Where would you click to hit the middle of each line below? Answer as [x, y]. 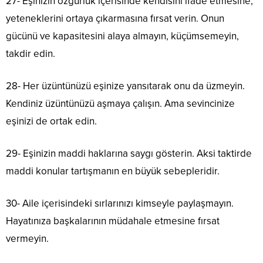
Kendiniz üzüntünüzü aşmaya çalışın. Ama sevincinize [120, 103]
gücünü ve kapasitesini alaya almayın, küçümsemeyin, [122, 36]
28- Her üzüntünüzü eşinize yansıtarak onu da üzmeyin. [125, 86]
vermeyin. [27, 238]
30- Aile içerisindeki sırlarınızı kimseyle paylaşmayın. [120, 203]
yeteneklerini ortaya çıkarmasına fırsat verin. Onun [115, 18]
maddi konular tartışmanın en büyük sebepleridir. [113, 171]
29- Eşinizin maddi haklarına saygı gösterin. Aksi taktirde [129, 153]
